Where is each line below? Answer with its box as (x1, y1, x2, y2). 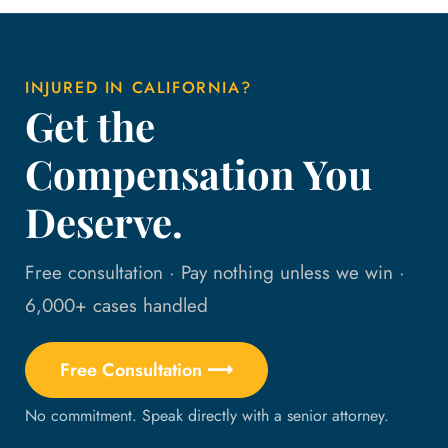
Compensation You (25, 147, 372, 200)
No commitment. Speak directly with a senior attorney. (25, 404, 389, 427)
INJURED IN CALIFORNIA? (25, 76, 252, 99)
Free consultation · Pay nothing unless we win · (25, 259, 405, 286)
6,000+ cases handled (25, 292, 208, 319)
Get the (25, 99, 155, 152)
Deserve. (25, 195, 183, 248)
